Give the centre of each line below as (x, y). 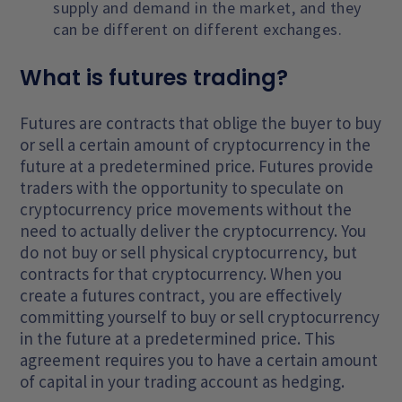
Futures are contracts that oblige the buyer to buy (201, 123)
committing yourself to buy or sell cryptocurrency (200, 317)
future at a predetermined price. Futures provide (197, 166)
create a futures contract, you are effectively (181, 296)
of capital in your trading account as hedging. (183, 382)
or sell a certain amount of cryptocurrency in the (196, 145)
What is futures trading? (154, 78)
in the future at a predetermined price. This (178, 339)
